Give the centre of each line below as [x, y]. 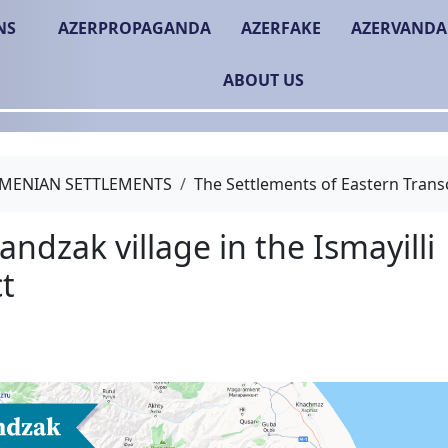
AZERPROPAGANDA [134, 28]
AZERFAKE [280, 28]
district [66, 355]
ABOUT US [264, 80]
